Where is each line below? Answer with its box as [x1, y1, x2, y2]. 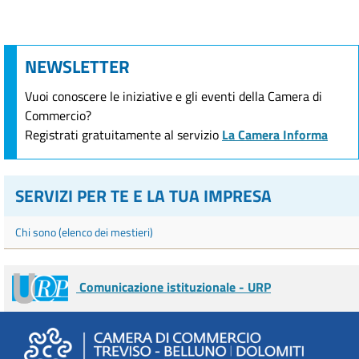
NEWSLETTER [25, 52, 130, 80]
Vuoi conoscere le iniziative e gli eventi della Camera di [25, 86, 322, 106]
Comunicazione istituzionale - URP [76, 276, 271, 296]
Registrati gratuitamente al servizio [25, 124, 222, 144]
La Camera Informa [222, 124, 328, 144]
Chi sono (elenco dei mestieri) [15, 223, 153, 240]
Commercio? [25, 105, 91, 125]
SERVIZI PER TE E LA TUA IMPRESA [15, 182, 272, 208]
